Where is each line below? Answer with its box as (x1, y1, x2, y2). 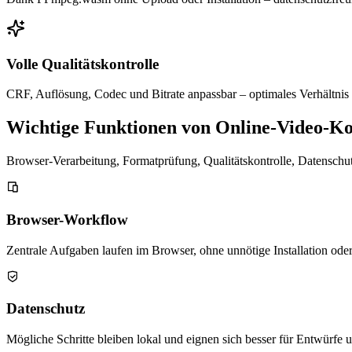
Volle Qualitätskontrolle (6, 55, 159, 72)
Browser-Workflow (6, 211, 128, 228)
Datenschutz (6, 300, 85, 317)
